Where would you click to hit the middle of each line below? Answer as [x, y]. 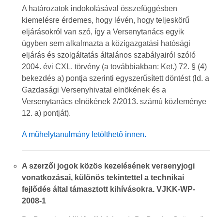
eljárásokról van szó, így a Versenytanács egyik [103, 32]
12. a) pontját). [46, 113]
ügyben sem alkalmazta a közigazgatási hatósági [106, 43]
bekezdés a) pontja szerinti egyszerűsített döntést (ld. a [116, 78]
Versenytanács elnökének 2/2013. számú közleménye [114, 101]
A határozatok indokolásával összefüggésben [100, 8]
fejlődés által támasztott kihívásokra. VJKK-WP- [108, 189]
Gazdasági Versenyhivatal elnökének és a [94, 90]
